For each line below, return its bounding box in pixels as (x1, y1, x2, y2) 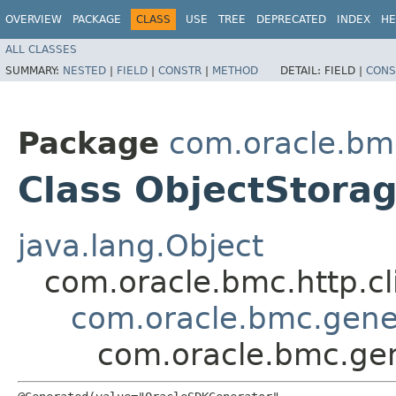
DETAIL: (280, 64, 324, 77)
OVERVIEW (5, 13, 62, 26)
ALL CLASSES (5, 42, 77, 56)
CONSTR (158, 64, 202, 77)
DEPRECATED (256, 13, 326, 26)
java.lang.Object (18, 227, 263, 263)
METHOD (212, 64, 258, 77)
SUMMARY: (5, 64, 63, 77)
